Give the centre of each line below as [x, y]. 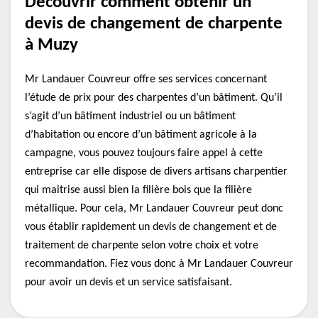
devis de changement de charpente [154, 24]
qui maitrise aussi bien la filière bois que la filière [138, 190]
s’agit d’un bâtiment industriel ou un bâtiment [130, 116]
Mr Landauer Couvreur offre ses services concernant [146, 79]
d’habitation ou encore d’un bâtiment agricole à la [141, 135]
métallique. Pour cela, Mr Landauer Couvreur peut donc [154, 209]
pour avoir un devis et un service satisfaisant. [128, 283]
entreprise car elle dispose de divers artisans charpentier [156, 172]
